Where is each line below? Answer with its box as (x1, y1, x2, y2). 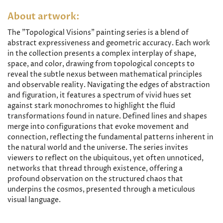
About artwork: (7, 10, 80, 23)
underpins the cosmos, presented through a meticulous (7, 185, 195, 194)
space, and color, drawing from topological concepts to (7, 59, 195, 69)
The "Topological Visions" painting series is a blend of (7, 28, 189, 37)
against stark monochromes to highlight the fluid (7, 101, 175, 111)
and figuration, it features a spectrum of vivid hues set (7, 91, 192, 100)
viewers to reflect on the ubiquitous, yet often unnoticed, (7, 153, 204, 163)
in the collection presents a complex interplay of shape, (7, 49, 196, 58)
